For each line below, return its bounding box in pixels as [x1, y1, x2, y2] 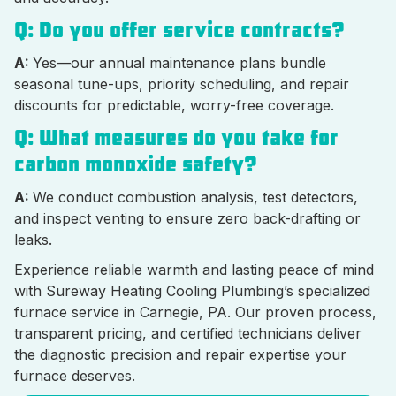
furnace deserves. [14, 367, 135, 385]
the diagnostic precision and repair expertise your [14, 346, 346, 364]
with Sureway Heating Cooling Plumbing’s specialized [14, 282, 370, 301]
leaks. [14, 231, 52, 249]
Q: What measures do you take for [14, 125, 339, 152]
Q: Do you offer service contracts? [14, 17, 345, 44]
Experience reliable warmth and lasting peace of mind [14, 261, 374, 279]
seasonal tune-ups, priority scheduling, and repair [14, 75, 349, 94]
